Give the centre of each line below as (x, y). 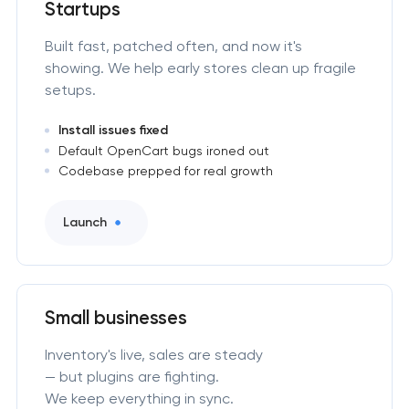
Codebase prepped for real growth (165, 171)
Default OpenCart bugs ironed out (163, 151)
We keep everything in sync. (139, 398)
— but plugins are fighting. (131, 376)
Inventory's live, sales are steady (153, 354)
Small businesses (115, 317)
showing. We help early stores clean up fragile (200, 68)
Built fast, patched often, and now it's (173, 46)
